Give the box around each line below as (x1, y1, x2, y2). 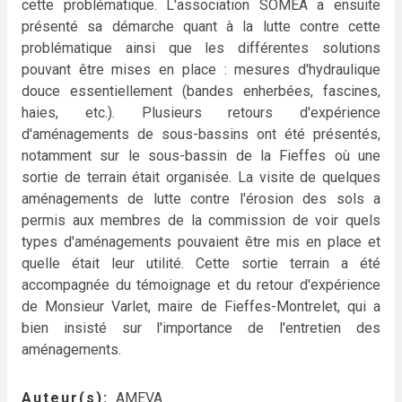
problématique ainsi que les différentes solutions (22, 39, 380, 57)
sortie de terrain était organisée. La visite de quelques (22, 169, 380, 186)
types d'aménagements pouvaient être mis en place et (22, 233, 380, 250)
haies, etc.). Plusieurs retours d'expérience (22, 104, 380, 121)
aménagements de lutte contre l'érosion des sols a (22, 190, 380, 207)
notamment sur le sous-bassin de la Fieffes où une (22, 147, 380, 164)
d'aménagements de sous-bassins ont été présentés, (22, 126, 380, 143)
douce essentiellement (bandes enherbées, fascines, (22, 83, 380, 100)
